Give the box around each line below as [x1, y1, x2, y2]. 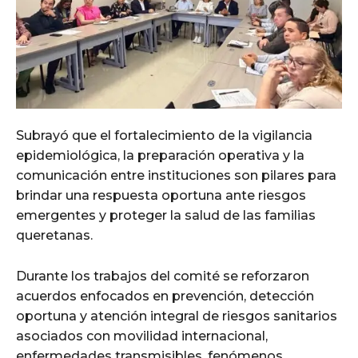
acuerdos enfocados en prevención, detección [16, 288, 314, 304]
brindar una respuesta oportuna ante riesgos [16, 188, 306, 204]
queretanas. [16, 228, 93, 244]
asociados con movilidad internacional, [16, 328, 268, 344]
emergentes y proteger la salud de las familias [16, 208, 316, 224]
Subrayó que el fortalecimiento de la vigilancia [16, 128, 312, 144]
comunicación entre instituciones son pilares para [16, 168, 336, 184]
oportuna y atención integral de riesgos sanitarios [16, 308, 337, 324]
